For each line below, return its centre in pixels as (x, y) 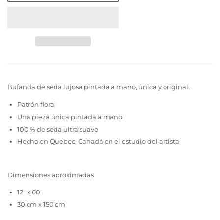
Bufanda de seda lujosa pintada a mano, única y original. (98, 87)
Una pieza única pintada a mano (70, 117)
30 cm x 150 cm (41, 205)
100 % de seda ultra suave (58, 129)
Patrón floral (37, 104)
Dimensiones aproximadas (51, 175)
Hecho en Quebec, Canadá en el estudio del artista (98, 141)
